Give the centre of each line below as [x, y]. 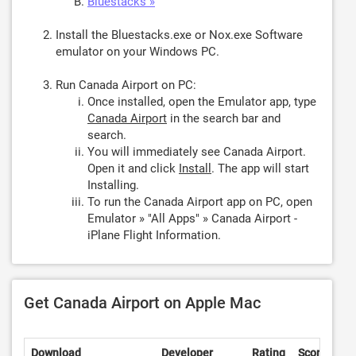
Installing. [113, 185]
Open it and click [133, 168]
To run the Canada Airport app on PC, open [200, 202]
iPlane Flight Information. [154, 235]
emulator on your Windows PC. [137, 52]
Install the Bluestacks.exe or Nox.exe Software [179, 35]
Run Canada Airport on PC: [126, 85]
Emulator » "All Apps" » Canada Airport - [192, 219]
